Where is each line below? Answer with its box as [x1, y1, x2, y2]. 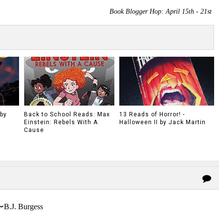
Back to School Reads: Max [24, 111, 110, 118]
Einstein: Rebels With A [24, 119, 98, 126]
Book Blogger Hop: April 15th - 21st [109, 8, 212, 15]
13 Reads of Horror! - [119, 111, 185, 118]
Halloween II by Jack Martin [119, 119, 206, 126]
